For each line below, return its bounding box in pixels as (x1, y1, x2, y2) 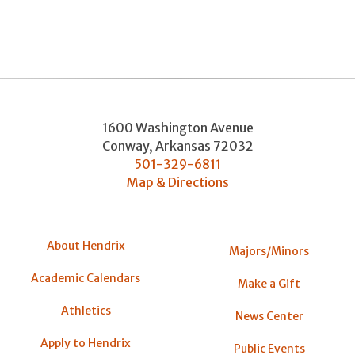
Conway (101, 137, 149, 154)
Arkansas (155, 137, 211, 154)
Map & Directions (126, 174, 229, 190)
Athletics (60, 303, 111, 319)
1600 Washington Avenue (101, 119, 254, 136)
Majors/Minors (229, 243, 310, 258)
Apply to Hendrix (40, 336, 132, 351)
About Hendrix (46, 238, 125, 253)
